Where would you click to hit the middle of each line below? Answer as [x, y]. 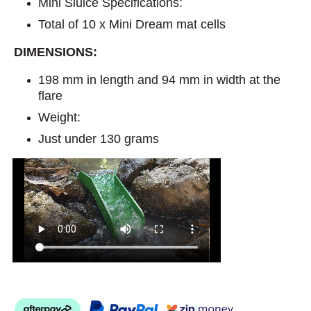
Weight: [61, 117]
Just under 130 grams [100, 138]
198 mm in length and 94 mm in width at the [159, 79]
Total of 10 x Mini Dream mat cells [132, 24]
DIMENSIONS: [56, 52]
